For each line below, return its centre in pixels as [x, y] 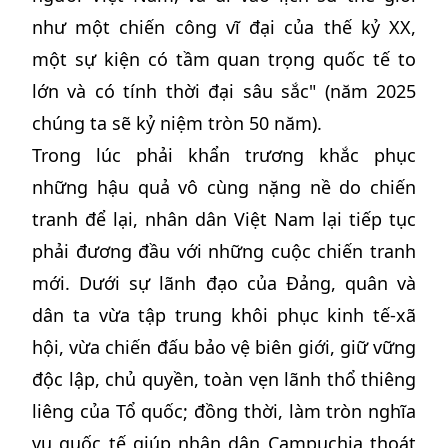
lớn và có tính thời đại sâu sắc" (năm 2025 [224, 91]
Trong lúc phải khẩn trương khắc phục [224, 155]
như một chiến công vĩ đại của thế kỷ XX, [224, 27]
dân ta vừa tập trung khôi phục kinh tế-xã [224, 315]
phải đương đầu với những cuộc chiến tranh [224, 251]
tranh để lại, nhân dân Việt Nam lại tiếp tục [224, 219]
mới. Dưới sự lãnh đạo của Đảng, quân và [224, 283]
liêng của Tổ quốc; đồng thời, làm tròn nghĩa [224, 411]
